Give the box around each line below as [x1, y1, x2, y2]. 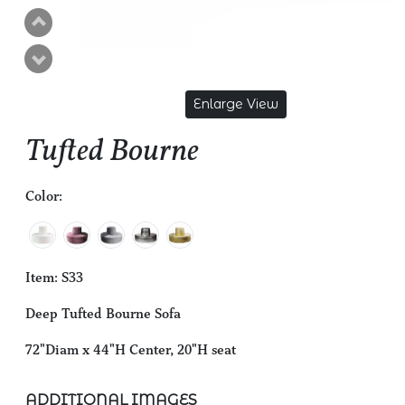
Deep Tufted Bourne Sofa [25, 304, 181, 322]
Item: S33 [25, 268, 83, 286]
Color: [25, 186, 62, 204]
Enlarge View [193, 95, 279, 112]
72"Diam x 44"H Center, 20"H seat [25, 340, 236, 358]
